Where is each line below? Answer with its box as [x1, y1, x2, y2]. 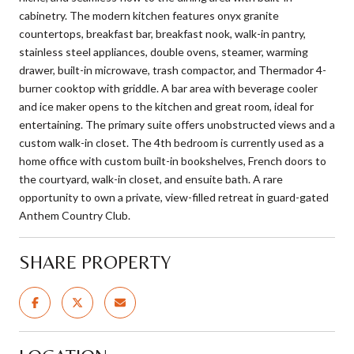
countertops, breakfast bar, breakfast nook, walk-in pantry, [19, 26, 306, 40]
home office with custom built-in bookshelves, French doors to [19, 153, 326, 168]
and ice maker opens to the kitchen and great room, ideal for [19, 99, 314, 113]
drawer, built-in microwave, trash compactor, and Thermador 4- [19, 62, 326, 77]
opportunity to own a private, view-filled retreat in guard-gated [19, 190, 329, 204]
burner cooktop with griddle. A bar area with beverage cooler [19, 81, 318, 95]
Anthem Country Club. [19, 208, 130, 222]
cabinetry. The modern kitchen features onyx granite [19, 8, 279, 22]
